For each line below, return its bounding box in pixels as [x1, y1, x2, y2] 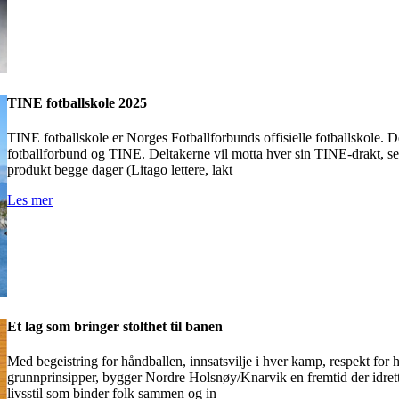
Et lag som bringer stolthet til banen [7, 319, 223, 335]
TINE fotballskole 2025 [7, 94, 147, 110]
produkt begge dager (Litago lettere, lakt [7, 162, 232, 178]
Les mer [7, 192, 53, 208]
